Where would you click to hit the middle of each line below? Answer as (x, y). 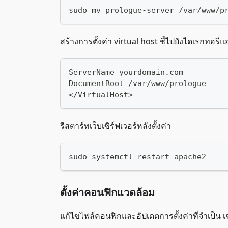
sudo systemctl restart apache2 (137, 157)
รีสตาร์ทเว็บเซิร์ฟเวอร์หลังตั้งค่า (116, 126)
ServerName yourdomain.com (126, 72)
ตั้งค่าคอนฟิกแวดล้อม (107, 193)
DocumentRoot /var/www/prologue (137, 83)
